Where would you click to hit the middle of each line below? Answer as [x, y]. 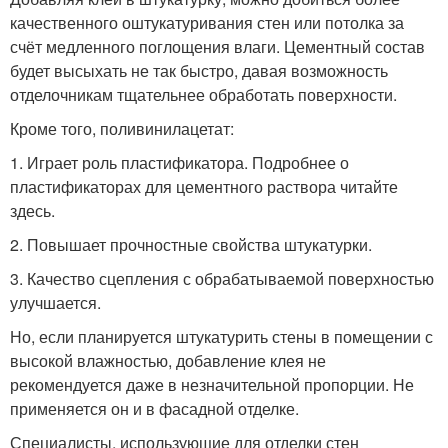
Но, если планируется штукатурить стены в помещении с [221, 336]
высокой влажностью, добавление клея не [168, 360]
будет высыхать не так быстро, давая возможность [199, 70]
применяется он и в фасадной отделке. [154, 408]
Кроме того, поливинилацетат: [122, 128]
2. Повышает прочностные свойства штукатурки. [191, 244]
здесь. [32, 210]
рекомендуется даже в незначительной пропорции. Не [212, 384]
